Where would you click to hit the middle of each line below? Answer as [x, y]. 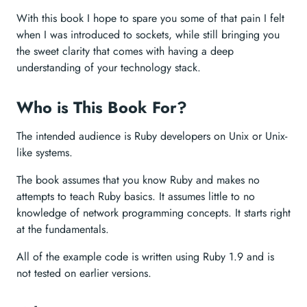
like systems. [45, 152]
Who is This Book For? [102, 108]
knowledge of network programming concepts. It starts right [153, 213]
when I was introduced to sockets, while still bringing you [148, 35]
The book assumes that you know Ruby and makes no [138, 180]
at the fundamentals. [63, 229]
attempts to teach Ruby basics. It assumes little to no [136, 196]
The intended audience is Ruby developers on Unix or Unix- [152, 136]
